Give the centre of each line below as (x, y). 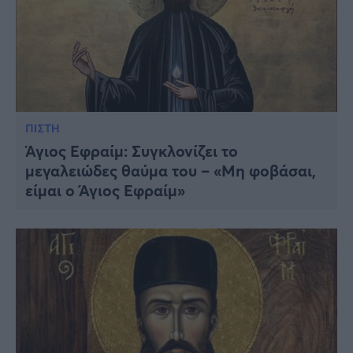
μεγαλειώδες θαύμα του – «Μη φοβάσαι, (113, 171)
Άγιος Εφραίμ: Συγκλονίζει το (132, 151)
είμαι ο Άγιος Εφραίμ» (105, 191)
